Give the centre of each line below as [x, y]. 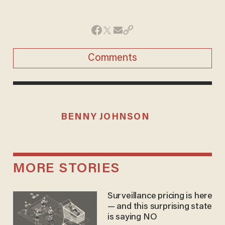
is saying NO [132, 218]
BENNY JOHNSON [105, 117]
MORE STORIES [66, 169]
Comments [113, 58]
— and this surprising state [160, 207]
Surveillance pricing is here [160, 197]
